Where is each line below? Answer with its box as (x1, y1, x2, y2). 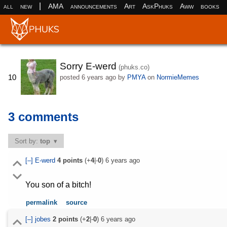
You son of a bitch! (25, 180, 91, 190)
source (66, 199, 88, 207)
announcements (70, 2, 117, 10)
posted (59, 73, 82, 81)
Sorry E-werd (59, 60, 117, 71)
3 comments (8, 110, 79, 124)
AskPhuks (142, 2, 173, 10)
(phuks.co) (118, 63, 149, 71)
